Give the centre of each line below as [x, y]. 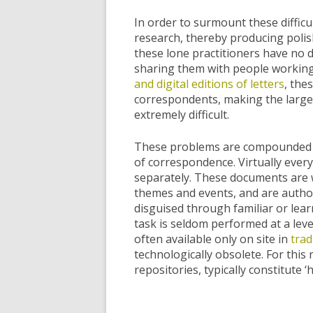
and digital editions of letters [209, 84]
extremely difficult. [182, 115]
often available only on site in [212, 239]
